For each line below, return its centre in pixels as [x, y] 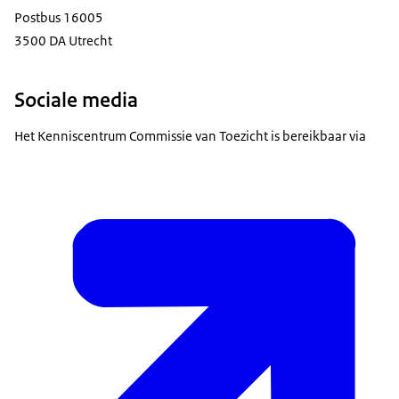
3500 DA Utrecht [63, 41]
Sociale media [76, 100]
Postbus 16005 [59, 18]
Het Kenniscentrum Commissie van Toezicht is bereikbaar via [190, 136]
